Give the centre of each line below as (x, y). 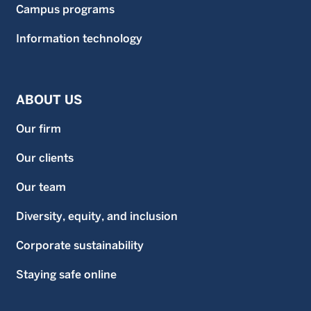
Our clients (45, 158)
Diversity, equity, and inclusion (97, 216)
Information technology (79, 39)
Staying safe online (66, 275)
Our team (41, 187)
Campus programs (65, 9)
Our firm (39, 129)
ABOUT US (49, 100)
